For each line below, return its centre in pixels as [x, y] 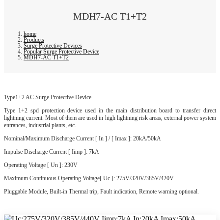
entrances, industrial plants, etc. [40, 125]
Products [34, 40]
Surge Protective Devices [53, 45]
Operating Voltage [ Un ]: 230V [41, 165]
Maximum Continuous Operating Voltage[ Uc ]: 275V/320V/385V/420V [89, 178]
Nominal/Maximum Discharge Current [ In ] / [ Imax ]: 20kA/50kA [82, 138]
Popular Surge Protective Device [61, 51]
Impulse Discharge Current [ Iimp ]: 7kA [52, 151]
